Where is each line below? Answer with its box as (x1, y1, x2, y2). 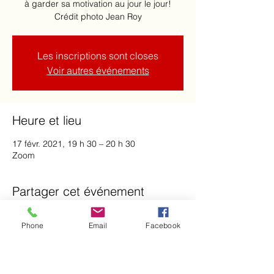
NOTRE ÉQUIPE (12, 256, 77, 265)
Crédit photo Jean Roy (54, 11, 142, 22)
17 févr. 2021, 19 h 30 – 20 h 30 (12, 138, 135, 149)
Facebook (146, 220, 180, 230)
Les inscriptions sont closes (37, 50, 158, 62)
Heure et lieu (12, 113, 81, 128)
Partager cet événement (12, 183, 144, 199)
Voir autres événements (46, 64, 149, 76)
